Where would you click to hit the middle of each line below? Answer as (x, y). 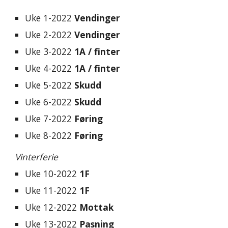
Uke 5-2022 (50, 85)
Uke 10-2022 (52, 174)
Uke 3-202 (46, 51)
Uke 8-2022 (50, 135)
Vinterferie (37, 157)
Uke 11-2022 (52, 190)
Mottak (98, 207)
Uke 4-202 (46, 68)
